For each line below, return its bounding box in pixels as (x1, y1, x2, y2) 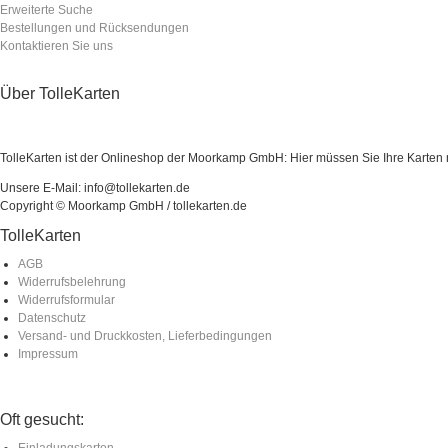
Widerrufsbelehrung (18, 274, 126, 289)
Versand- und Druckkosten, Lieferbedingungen (18, 328, 272, 343)
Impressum (18, 346, 78, 361)
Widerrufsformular (18, 292, 115, 307)
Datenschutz (18, 310, 86, 325)
